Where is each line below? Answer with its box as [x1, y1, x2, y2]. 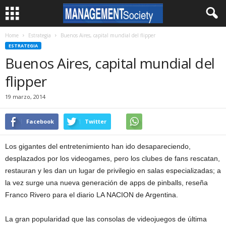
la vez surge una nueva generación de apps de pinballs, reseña [5, 179, 208, 187]
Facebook [26, 118, 54, 125]
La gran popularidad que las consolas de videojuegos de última [5, 215, 207, 223]
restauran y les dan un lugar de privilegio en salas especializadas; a [5, 166, 221, 175]
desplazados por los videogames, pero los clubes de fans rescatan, [5, 154, 220, 162]
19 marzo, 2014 [5, 93, 45, 100]
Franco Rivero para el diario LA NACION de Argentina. [5, 191, 178, 199]
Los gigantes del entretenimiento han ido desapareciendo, [5, 142, 191, 150]
